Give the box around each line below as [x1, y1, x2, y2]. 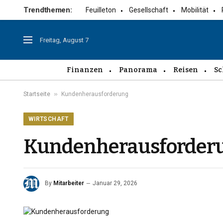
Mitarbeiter [53, 180, 84, 187]
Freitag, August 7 [40, 36, 89, 44]
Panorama [119, 65, 157, 74]
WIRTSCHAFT [28, 115, 69, 122]
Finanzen [67, 65, 103, 74]
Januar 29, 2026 [93, 180, 137, 187]
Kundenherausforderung [61, 91, 128, 98]
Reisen [173, 65, 198, 74]
